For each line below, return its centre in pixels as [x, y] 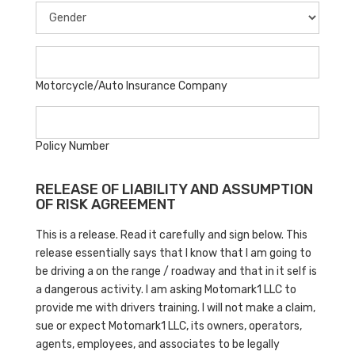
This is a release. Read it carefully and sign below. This [172, 235]
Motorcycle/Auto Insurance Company [132, 86]
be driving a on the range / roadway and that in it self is [176, 271]
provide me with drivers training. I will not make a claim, [176, 307]
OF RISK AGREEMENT [106, 204]
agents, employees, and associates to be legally [158, 344]
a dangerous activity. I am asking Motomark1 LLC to [166, 289]
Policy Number [73, 146]
